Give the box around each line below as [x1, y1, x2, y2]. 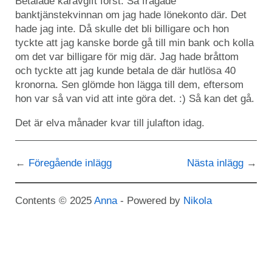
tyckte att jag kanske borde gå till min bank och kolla [15, 36, 254, 49]
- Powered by [117, 194, 183, 206]
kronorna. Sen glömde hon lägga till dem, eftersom [15, 78, 243, 90]
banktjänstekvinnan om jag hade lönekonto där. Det [15, 8, 246, 21]
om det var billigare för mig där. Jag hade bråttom [15, 50, 239, 63]
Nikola [183, 194, 212, 206]
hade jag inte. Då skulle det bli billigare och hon [15, 22, 229, 35]
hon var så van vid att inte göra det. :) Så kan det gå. [15, 92, 254, 104]
